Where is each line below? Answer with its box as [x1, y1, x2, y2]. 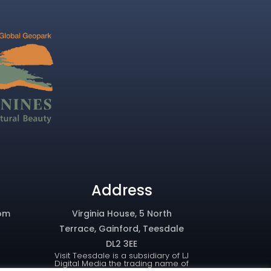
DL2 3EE [106, 237, 138, 250]
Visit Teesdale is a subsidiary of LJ [54, 249, 189, 261]
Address [91, 180, 152, 200]
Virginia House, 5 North [71, 207, 172, 220]
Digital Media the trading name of [54, 257, 189, 269]
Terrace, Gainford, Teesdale [59, 222, 184, 235]
